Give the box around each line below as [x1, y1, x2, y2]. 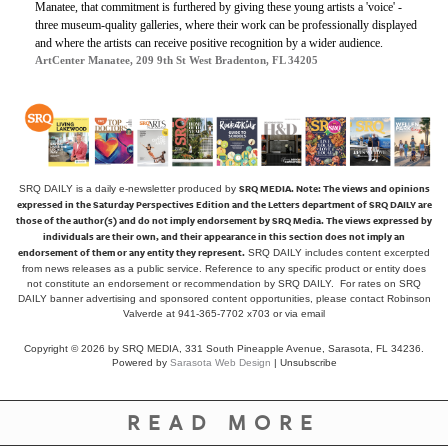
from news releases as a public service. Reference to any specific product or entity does [22, 263, 426, 275]
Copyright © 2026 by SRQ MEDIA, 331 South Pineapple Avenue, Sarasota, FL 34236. [24, 342, 424, 354]
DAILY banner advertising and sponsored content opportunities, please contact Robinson [17, 293, 431, 305]
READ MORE [127, 408, 321, 437]
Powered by [111, 356, 170, 368]
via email [285, 308, 325, 320]
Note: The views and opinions [293, 182, 430, 197]
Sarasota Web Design [169, 356, 271, 368]
